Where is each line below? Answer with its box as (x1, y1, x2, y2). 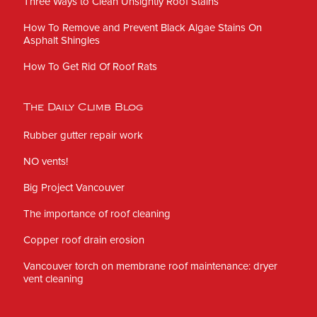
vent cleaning (23, 272, 83, 286)
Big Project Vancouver (23, 181, 125, 195)
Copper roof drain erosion (23, 234, 144, 247)
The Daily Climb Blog (23, 103, 144, 112)
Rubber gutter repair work (23, 129, 143, 142)
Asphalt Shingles (23, 34, 100, 47)
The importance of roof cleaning (23, 207, 171, 221)
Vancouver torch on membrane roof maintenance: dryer (23, 260, 277, 273)
